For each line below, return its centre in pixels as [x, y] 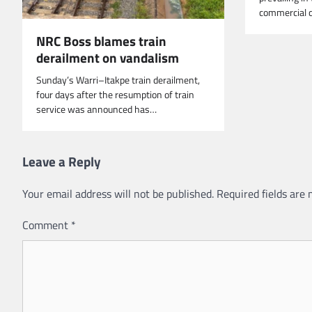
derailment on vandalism [108, 58]
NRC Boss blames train [101, 41]
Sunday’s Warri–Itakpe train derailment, [118, 80]
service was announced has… [96, 110]
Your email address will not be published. [118, 194]
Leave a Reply [62, 162]
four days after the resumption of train [115, 95]
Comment [47, 225]
